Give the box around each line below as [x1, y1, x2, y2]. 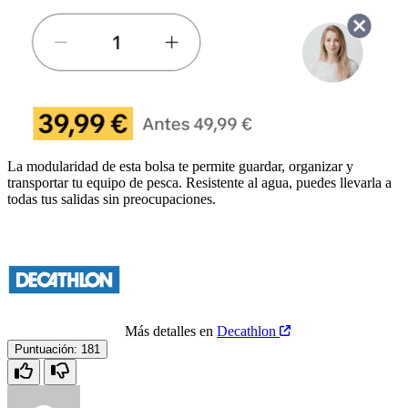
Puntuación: [15, 342, 77, 356]
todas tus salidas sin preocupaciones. [7, 190, 216, 207]
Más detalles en [125, 322, 217, 339]
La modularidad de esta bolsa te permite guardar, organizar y [7, 158, 353, 174]
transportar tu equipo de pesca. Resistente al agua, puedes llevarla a [7, 174, 392, 190]
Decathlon [217, 322, 280, 339]
